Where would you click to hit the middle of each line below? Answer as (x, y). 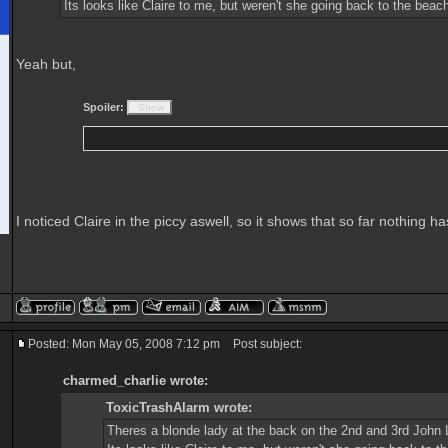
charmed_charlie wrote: (135, 380)
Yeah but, (46, 64)
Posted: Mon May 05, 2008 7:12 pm (124, 344)
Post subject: (263, 344)
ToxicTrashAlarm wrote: (179, 407)
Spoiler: (103, 107)
